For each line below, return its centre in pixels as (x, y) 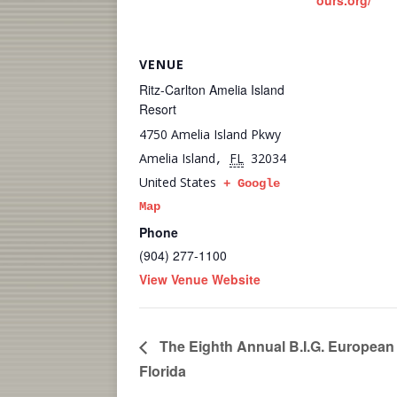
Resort (158, 109)
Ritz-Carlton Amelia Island (212, 90)
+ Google (252, 183)
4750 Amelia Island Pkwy (210, 134)
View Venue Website (200, 279)
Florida (163, 370)
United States (178, 182)
